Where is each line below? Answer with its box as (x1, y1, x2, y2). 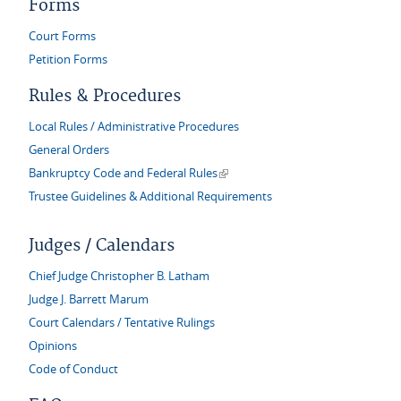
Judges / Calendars (29, 235, 175, 256)
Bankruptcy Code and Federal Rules (29, 166, 218, 181)
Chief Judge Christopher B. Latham (29, 269, 209, 284)
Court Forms (29, 29, 96, 44)
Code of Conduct (29, 362, 118, 377)
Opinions (29, 338, 77, 354)
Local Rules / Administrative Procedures (29, 119, 239, 134)
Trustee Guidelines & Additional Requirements (29, 189, 272, 204)
